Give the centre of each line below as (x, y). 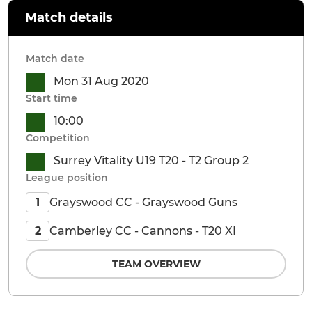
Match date (55, 58)
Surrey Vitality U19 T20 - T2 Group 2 (151, 161)
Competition (58, 138)
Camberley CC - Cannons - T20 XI (143, 231)
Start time (52, 98)
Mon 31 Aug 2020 (101, 81)
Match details (69, 17)
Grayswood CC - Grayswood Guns (143, 202)
